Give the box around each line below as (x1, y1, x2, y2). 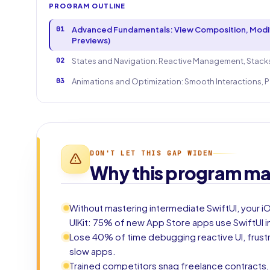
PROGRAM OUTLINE (49, 2, 126, 10)
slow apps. (69, 245, 116, 257)
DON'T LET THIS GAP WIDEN (90, 149, 213, 157)
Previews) (72, 36, 110, 45)
